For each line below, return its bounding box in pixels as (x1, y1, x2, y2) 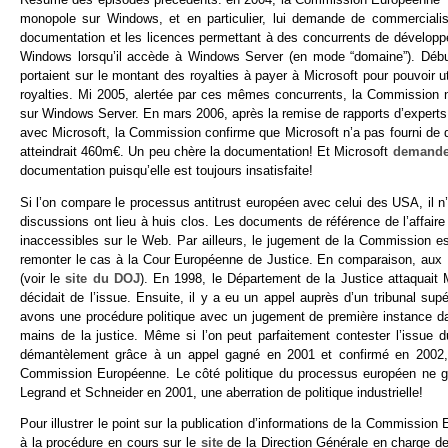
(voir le (20, 270, 66, 286)
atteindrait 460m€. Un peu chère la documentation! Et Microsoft (20, 143, 393, 159)
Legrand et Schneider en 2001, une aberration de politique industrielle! (20, 384, 423, 400)
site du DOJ (65, 270, 140, 286)
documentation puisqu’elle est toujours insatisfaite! (20, 162, 313, 178)
